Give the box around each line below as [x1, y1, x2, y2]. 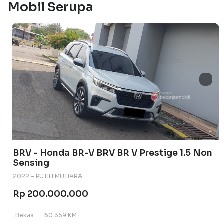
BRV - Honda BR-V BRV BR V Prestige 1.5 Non [13, 147, 212, 158]
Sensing [13, 157, 49, 168]
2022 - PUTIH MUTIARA [13, 172, 82, 180]
